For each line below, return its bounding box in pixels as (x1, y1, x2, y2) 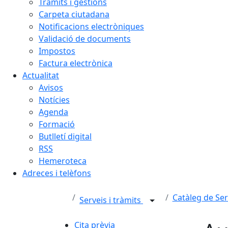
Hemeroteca (39, 155, 87, 166)
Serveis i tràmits (79, 194, 143, 206)
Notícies (39, 94, 70, 105)
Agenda (39, 106, 68, 118)
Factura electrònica (39, 58, 112, 69)
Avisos (39, 82, 63, 93)
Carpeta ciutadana (39, 9, 109, 20)
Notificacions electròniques (39, 21, 144, 32)
